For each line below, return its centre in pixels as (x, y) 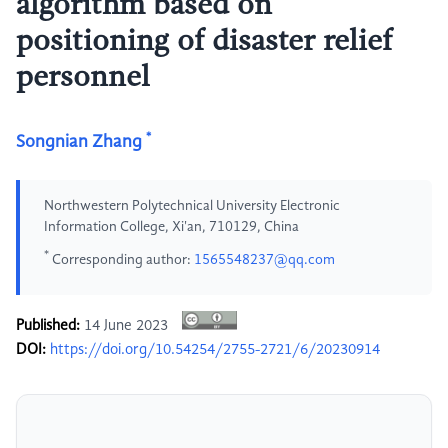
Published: (48, 326)
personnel (83, 78)
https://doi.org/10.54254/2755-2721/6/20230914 (215, 350)
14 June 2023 (126, 326)
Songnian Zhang (79, 142)
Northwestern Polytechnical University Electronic (192, 206)
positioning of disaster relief (204, 42)
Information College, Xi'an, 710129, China (171, 227)
